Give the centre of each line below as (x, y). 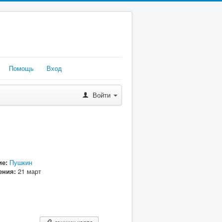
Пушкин (21, 162)
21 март (29, 171)
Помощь (21, 68)
